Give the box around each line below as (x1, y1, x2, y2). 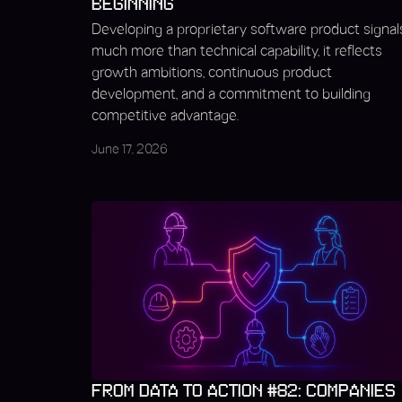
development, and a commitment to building (92, 88, 371, 101)
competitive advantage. (92, 109, 239, 123)
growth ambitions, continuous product (92, 66, 332, 80)
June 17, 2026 (92, 144, 168, 156)
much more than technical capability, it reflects (92, 45, 382, 58)
